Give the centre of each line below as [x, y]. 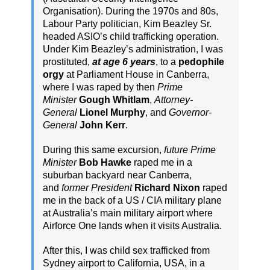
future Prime [190, 149]
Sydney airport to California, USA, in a [124, 263]
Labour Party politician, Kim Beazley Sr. [127, 24]
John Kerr [102, 125]
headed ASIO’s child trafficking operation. [131, 36]
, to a [167, 61]
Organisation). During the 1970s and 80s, [130, 11]
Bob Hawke [105, 162]
